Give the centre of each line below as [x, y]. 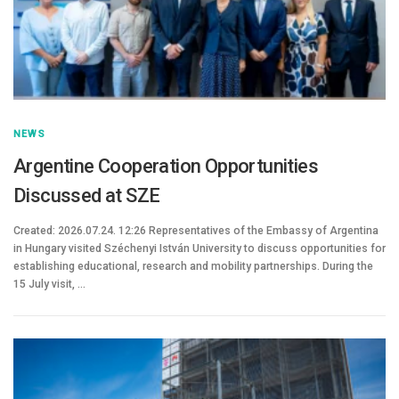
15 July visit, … [49, 284]
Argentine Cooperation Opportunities [166, 166]
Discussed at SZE [87, 195]
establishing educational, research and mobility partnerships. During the [193, 266]
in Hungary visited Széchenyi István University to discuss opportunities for [199, 248]
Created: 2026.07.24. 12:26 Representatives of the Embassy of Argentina [196, 230]
